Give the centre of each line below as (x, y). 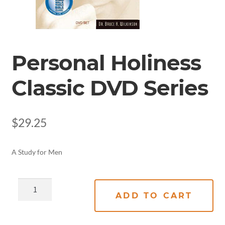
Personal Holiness (106, 63)
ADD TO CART (154, 196)
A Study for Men (37, 152)
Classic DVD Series (109, 88)
